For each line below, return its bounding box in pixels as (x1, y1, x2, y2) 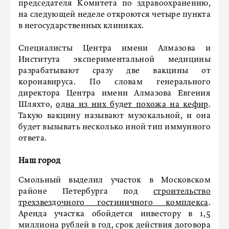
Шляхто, (18, 101, 56, 109)
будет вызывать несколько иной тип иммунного (18, 123, 211, 131)
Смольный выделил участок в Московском (18, 176, 211, 185)
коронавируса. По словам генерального (18, 78, 211, 86)
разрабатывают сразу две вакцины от (18, 67, 211, 75)
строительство (153, 188, 211, 196)
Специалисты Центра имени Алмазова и (18, 44, 211, 53)
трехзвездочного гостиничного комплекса (18, 199, 209, 207)
